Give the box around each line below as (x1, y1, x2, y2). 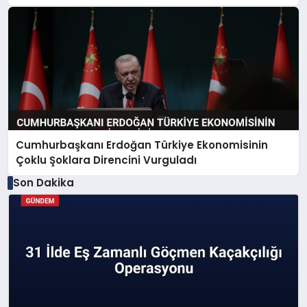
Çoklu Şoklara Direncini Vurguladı (16, 153, 197, 168)
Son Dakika (12, 175, 74, 191)
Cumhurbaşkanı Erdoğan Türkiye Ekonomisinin (16, 138, 269, 153)
